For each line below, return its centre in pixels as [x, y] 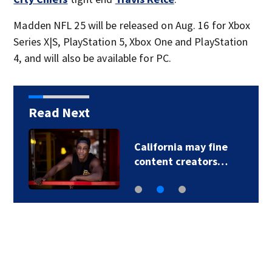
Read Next [59, 112]
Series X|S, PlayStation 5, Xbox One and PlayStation [131, 42]
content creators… [181, 161]
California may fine [181, 147]
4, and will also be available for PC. [93, 58]
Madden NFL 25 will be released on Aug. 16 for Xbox [132, 25]
